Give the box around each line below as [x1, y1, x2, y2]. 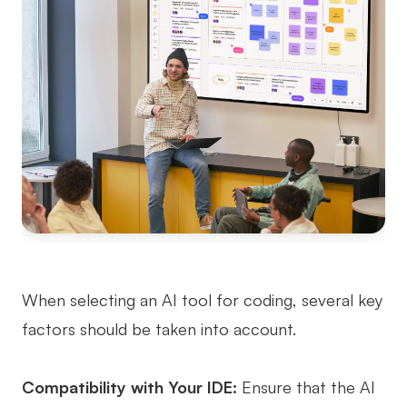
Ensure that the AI [237, 377, 375, 398]
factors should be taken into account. [22, 319, 296, 340]
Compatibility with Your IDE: [22, 377, 237, 398]
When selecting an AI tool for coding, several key [22, 290, 382, 311]
